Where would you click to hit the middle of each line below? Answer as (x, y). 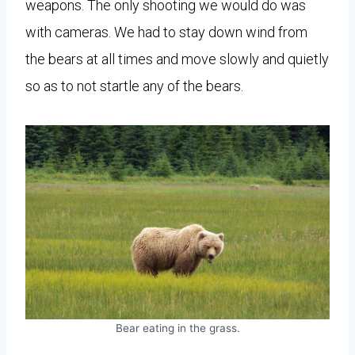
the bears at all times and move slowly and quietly (177, 59)
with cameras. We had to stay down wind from (166, 32)
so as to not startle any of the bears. (134, 86)
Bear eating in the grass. (177, 328)
